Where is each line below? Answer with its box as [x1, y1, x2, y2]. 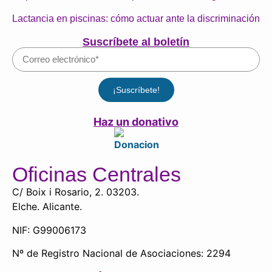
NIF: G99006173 [12, 223, 86, 236]
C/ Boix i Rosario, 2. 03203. [12, 186, 139, 199]
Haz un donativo [93, 115, 178, 129]
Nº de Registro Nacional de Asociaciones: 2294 [12, 246, 231, 259]
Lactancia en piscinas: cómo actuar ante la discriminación [12, 13, 260, 24]
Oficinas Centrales [12, 163, 181, 186]
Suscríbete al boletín [83, 35, 189, 48]
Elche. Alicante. [12, 200, 82, 213]
